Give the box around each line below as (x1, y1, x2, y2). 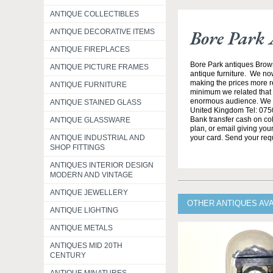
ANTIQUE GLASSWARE (50, 116, 130, 124)
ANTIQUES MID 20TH (50, 241, 122, 250)
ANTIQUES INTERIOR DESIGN (50, 161, 154, 169)
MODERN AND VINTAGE (50, 171, 133, 179)
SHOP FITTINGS (50, 143, 105, 152)
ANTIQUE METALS (50, 224, 113, 232)
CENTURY (50, 251, 86, 260)
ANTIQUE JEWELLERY (50, 188, 128, 197)
